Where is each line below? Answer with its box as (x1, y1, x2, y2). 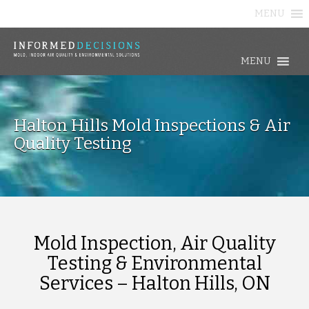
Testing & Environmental (47, 252, 262, 275)
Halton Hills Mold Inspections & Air (14, 115, 290, 135)
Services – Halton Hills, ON (39, 272, 270, 295)
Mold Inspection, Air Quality (33, 232, 276, 255)
